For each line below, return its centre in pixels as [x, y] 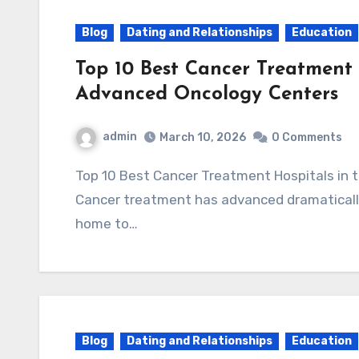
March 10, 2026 [203, 137]
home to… [107, 223]
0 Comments [307, 137]
